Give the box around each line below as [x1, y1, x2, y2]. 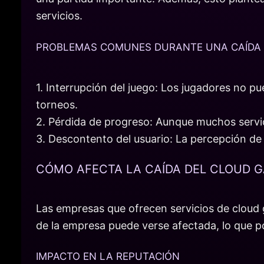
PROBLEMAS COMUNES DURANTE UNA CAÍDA [36, 41, 261, 53]
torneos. [36, 98, 78, 111]
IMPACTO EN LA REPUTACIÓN [36, 250, 180, 263]
